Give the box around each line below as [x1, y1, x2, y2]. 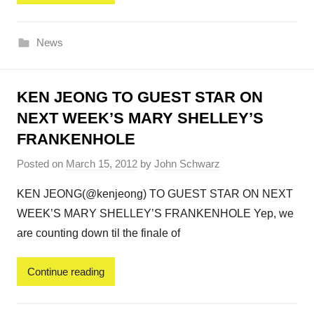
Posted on [17, 158, 66, 170]
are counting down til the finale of [17, 227, 180, 240]
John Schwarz [154, 158, 220, 170]
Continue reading [27, 265, 104, 278]
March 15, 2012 [66, 158, 137, 170]
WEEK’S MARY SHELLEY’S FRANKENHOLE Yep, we [17, 207, 294, 220]
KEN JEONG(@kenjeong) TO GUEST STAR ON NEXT [17, 188, 293, 200]
